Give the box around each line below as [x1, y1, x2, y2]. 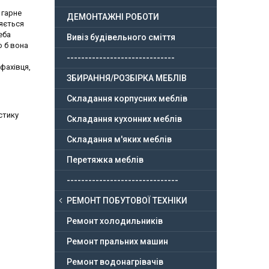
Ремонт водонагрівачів [67, 257, 163, 267]
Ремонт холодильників [67, 216, 163, 226]
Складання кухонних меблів [67, 114, 182, 124]
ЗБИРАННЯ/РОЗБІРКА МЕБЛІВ [67, 73, 187, 83]
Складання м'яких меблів [67, 134, 172, 145]
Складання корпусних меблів [67, 94, 187, 104]
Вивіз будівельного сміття [67, 32, 175, 43]
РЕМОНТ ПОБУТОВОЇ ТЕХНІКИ [67, 196, 187, 206]
